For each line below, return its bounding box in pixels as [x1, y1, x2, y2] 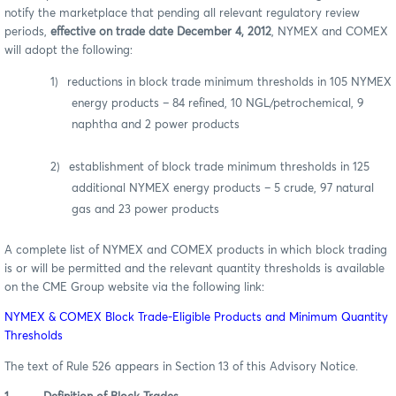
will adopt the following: [4, 44, 133, 57]
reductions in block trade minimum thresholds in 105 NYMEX [67, 77, 392, 89]
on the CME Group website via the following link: [4, 282, 268, 294]
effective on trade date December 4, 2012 [50, 26, 271, 38]
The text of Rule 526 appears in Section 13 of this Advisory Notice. [4, 361, 358, 373]
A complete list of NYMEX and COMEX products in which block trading [4, 245, 387, 257]
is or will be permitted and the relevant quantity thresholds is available [4, 263, 385, 276]
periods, [4, 26, 50, 38]
